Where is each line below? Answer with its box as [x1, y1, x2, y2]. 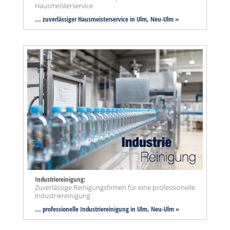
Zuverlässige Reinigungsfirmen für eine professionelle [35, 183, 195, 193]
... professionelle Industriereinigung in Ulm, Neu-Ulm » [35, 204, 179, 214]
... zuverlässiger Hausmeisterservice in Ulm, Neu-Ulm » [35, 14, 179, 24]
